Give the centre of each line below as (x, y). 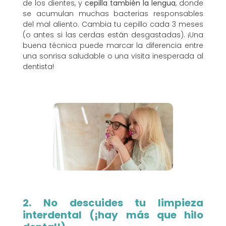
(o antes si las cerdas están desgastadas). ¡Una (113, 35)
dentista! (38, 67)
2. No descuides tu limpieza (113, 203)
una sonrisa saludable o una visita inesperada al (113, 56)
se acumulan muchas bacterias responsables (113, 14)
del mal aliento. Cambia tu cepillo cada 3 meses (113, 24)
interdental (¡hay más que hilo (113, 215)
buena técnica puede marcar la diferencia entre (113, 46)
